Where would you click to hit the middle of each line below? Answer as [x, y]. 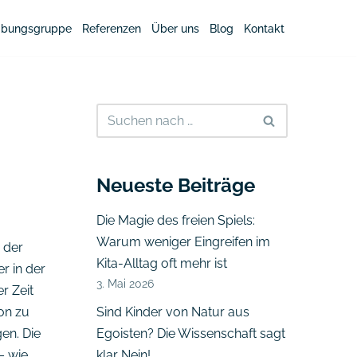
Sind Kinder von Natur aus [173, 312]
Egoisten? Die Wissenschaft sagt [191, 334]
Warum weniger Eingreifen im [183, 242]
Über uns [175, 29]
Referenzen [112, 29]
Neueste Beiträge [176, 186]
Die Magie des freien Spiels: [176, 221]
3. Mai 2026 [125, 284]
